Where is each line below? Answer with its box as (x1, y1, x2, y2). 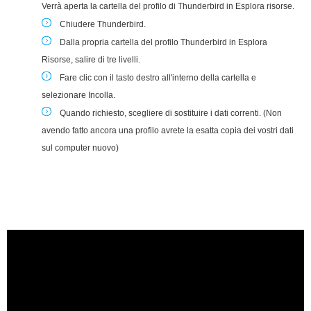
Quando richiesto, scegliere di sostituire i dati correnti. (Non (60, 108, 282, 118)
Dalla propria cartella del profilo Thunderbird (60, 37, 229, 47)
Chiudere (60, 19, 95, 29)
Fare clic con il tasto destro (60, 72, 160, 83)
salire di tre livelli (75, 54, 138, 65)
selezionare (42, 90, 88, 100)
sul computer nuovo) (42, 142, 119, 153)
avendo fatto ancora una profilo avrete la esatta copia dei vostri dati (42, 125, 294, 135)
